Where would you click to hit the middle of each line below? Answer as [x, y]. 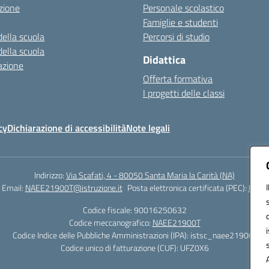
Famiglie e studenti [180, 22]
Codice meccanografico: [110, 222]
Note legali [148, 128]
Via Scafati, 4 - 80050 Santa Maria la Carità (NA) [150, 175]
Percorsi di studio [176, 37]
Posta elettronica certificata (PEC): [188, 188]
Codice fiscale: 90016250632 [134, 210]
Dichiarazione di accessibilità [67, 128]
